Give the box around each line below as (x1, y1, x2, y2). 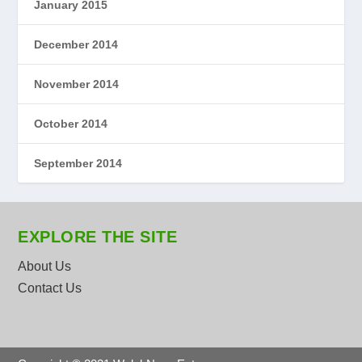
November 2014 (34, 78, 120, 91)
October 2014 (34, 117, 108, 131)
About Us (18, 259, 72, 274)
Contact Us (18, 281, 82, 296)
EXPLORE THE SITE (18, 228, 178, 246)
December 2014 (34, 38, 119, 52)
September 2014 (34, 157, 123, 170)
